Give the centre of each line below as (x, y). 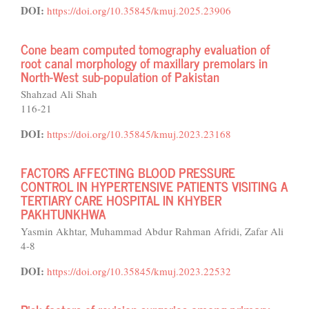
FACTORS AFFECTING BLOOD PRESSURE (128, 172)
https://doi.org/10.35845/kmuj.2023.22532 (139, 271)
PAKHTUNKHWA (63, 213)
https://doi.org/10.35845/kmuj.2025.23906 (139, 10)
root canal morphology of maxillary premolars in (144, 62)
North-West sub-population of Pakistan (120, 76)
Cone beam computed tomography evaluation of (145, 49)
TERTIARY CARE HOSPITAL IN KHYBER (121, 200)
